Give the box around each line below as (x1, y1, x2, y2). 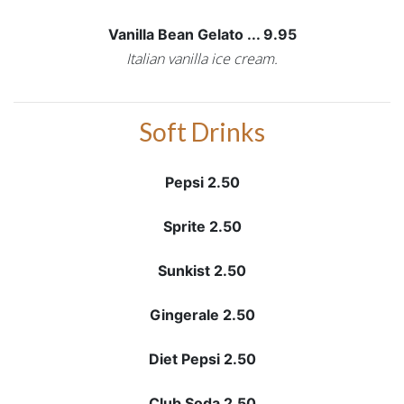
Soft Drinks (139, 116, 265, 147)
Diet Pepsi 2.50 (148, 350, 256, 368)
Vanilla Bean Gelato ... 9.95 (107, 25, 297, 43)
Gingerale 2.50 (149, 306, 255, 324)
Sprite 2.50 (162, 217, 242, 235)
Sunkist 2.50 (158, 262, 246, 280)
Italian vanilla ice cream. (126, 49, 278, 69)
